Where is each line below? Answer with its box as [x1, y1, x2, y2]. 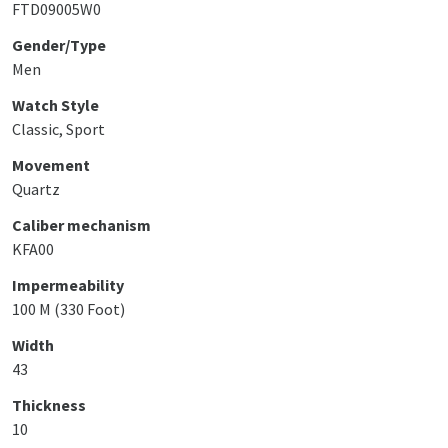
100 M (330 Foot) [12, 299, 125, 319]
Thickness [12, 395, 86, 415]
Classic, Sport [12, 119, 105, 139]
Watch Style [12, 95, 99, 115]
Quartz [12, 179, 60, 199]
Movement [12, 155, 90, 175]
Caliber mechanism [12, 215, 151, 235]
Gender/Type [12, 35, 106, 55]
